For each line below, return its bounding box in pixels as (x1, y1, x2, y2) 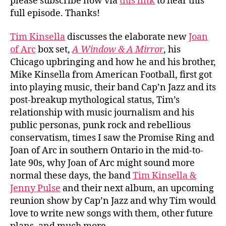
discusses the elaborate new (65, 31, 189, 43)
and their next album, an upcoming (61, 183, 214, 194)
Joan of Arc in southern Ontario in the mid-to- (10, 145, 203, 156)
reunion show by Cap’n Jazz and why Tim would (10, 195, 216, 207)
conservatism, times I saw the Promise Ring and (10, 132, 214, 144)
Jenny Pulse (10, 183, 61, 194)
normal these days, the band (10, 170, 133, 182)
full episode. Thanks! (10, 7, 100, 19)
